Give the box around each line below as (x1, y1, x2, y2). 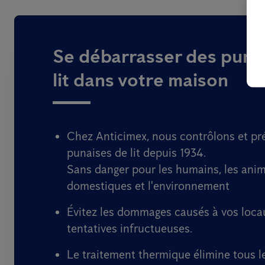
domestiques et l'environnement (67, 178, 230, 193)
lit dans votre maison (53, 67, 228, 91)
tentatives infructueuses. (67, 221, 192, 235)
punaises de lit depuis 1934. (67, 145, 206, 160)
